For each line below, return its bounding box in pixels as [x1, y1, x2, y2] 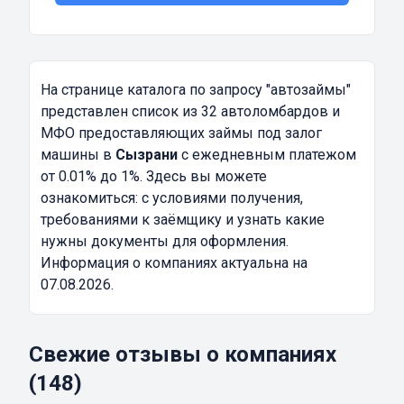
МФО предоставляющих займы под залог [41, 124, 322, 142]
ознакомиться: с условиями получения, [41, 189, 303, 207]
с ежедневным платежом [178, 146, 356, 164]
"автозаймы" [266, 81, 351, 99]
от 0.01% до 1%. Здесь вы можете [41, 168, 267, 186]
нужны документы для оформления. [41, 233, 289, 251]
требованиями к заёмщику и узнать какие [41, 211, 325, 229]
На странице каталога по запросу [41, 81, 266, 99]
